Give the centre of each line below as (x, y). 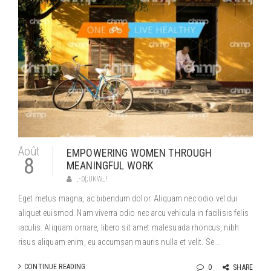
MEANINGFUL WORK (110, 165)
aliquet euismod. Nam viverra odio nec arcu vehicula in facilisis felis (133, 213)
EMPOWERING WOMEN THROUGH (139, 153)
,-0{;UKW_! (92, 179)
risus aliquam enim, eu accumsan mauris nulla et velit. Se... (119, 242)
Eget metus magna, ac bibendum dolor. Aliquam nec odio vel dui (128, 198)
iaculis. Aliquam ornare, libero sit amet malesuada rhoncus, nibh (129, 227)
